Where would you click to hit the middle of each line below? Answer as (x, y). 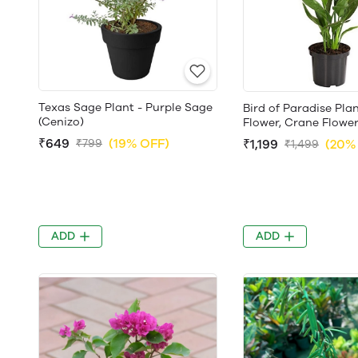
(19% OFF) (139, 143)
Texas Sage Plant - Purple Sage (125, 107)
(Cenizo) (61, 122)
